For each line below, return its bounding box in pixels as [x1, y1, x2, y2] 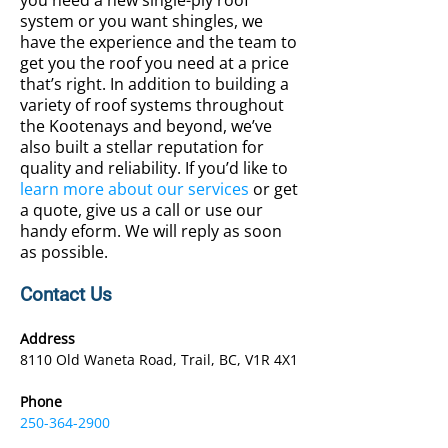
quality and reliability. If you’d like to [20, 157, 288, 179]
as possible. [20, 241, 108, 263]
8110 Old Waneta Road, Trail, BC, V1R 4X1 [20, 350, 298, 369]
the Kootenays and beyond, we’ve [20, 115, 272, 137]
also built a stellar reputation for [20, 136, 264, 158]
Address [20, 329, 75, 348]
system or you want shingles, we [20, 10, 263, 32]
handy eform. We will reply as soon [20, 220, 282, 242]
